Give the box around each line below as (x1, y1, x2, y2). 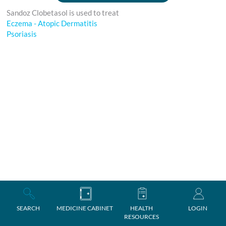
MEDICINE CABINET (56, 204, 113, 212)
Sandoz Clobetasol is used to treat (7, 8, 123, 17)
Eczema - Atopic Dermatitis (7, 19, 98, 28)
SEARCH (17, 204, 40, 212)
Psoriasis (7, 29, 37, 38)
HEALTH (130, 204, 153, 212)
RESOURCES (124, 213, 159, 220)
